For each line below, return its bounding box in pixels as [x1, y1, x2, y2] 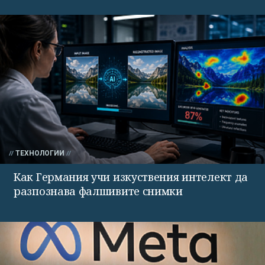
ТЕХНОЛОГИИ [15, 148, 64, 157]
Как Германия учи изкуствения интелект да [14, 169, 248, 184]
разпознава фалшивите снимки [14, 183, 183, 198]
